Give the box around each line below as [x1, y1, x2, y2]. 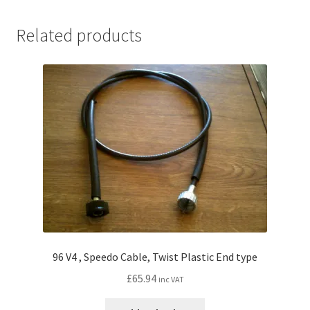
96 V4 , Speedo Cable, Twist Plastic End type [53, 249, 257, 264]
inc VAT [158, 273, 184, 284]
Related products [15, 24, 142, 47]
